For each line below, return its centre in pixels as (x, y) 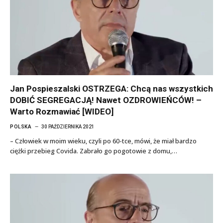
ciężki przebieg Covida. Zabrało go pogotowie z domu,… (94, 151)
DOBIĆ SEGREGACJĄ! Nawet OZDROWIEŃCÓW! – (106, 100)
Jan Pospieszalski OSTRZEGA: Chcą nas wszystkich (111, 89)
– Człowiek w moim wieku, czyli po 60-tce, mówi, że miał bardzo (103, 141)
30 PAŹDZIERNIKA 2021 (68, 127)
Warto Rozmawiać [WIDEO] (62, 111)
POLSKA (21, 127)
